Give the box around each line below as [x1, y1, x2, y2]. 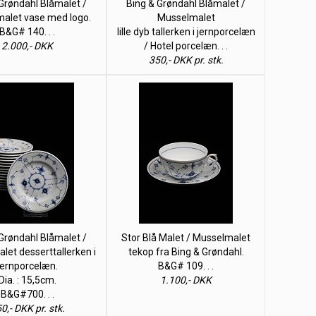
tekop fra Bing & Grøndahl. [128, 246, 244, 257]
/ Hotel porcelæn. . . [144, 40, 228, 51]
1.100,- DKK [160, 274, 212, 286]
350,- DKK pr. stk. [148, 54, 224, 66]
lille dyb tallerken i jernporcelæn [116, 26, 255, 37]
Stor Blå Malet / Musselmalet [121, 232, 250, 243]
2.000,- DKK [1, 40, 53, 51]
